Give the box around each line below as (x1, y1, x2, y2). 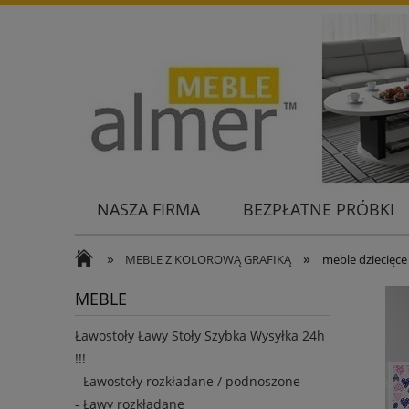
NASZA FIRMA (96, 198, 200, 221)
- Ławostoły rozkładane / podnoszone (75, 372, 300, 391)
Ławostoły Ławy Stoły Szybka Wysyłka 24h (75, 327, 325, 345)
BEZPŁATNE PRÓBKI (242, 198, 394, 221)
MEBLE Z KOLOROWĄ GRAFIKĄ (125, 251, 292, 267)
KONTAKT (96, 230, 171, 253)
